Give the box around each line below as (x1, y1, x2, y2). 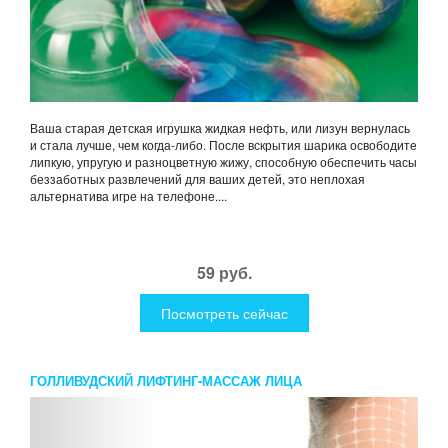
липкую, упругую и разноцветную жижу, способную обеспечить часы (30, 153, 417, 171)
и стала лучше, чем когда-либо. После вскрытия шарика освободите (30, 136, 417, 154)
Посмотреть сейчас (160, 303, 288, 324)
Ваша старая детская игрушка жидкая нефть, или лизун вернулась (30, 119, 410, 137)
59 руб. (196, 261, 252, 285)
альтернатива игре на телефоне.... (30, 187, 227, 205)
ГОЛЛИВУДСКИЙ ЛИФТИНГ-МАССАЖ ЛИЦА (30, 371, 302, 391)
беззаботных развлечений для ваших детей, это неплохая (30, 170, 365, 188)
